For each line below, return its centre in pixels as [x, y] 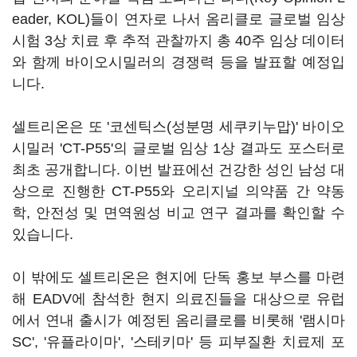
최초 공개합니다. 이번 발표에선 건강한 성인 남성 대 [178, 170]
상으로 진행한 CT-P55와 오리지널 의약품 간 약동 [178, 191]
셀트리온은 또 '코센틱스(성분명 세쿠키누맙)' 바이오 [178, 127]
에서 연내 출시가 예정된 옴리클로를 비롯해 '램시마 [178, 320]
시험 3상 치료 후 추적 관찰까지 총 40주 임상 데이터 [178, 41]
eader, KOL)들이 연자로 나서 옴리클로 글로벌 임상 [178, 19]
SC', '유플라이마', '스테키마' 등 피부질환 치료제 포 [178, 342]
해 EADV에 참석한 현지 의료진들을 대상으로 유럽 [178, 299]
